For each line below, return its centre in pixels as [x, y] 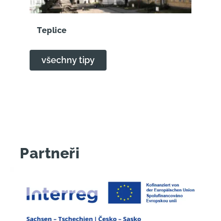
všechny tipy [68, 60]
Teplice [52, 30]
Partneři [50, 153]
